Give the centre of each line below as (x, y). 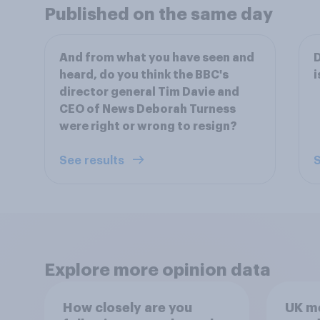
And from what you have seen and (157, 58)
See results (93, 161)
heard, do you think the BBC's (144, 75)
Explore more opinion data (157, 270)
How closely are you (127, 307)
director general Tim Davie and (149, 92)
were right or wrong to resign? (148, 126)
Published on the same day (159, 14)
